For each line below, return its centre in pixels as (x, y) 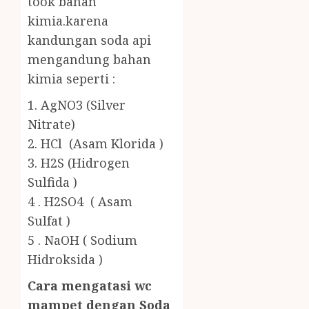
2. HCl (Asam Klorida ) (96, 144)
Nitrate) (51, 124)
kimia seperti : (71, 79)
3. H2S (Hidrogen (79, 163)
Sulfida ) (52, 182)
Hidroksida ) (65, 260)
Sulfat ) (49, 221)
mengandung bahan (89, 60)
